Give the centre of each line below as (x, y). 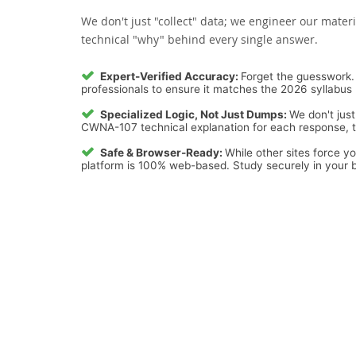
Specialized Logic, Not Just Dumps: (195, 114)
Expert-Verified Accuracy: (170, 76)
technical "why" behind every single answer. (199, 40)
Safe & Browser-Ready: (163, 153)
